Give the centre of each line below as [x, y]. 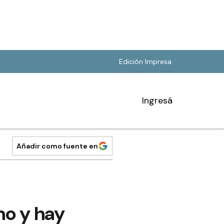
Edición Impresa [145, 61]
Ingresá [157, 100]
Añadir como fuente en [57, 146]
